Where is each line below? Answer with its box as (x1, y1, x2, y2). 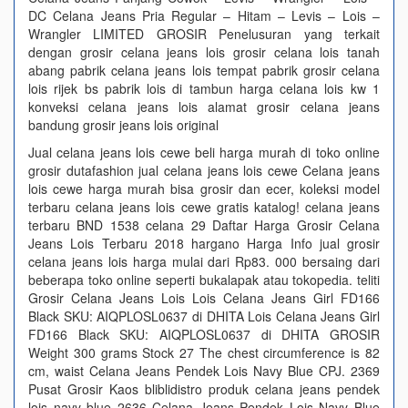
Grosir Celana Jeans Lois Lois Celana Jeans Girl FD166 (28, 289, 380, 307)
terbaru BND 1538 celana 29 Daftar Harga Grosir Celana (28, 216, 380, 234)
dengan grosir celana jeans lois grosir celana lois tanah (28, 43, 380, 61)
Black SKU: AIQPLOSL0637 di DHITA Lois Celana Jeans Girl (28, 307, 380, 325)
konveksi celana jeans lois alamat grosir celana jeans (28, 97, 380, 116)
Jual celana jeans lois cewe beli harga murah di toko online (28, 143, 380, 161)
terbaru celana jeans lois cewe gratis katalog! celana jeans (28, 198, 380, 216)
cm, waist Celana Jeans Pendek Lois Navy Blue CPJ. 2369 (28, 362, 380, 380)
